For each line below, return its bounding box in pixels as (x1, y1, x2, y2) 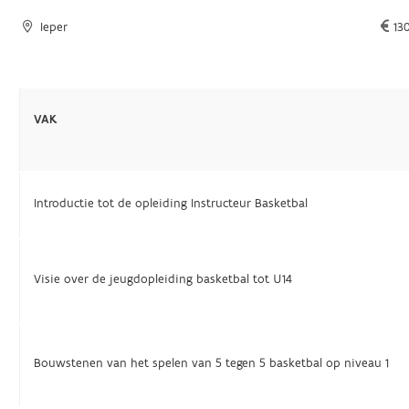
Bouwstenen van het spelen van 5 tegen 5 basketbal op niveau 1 (34, 355, 390, 372)
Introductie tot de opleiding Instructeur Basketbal (34, 195, 309, 212)
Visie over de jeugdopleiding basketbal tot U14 (34, 271, 293, 288)
